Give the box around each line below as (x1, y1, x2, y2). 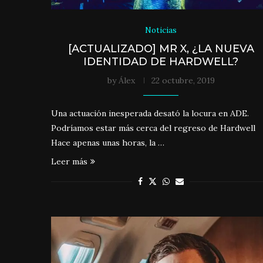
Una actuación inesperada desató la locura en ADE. (51, 107, 249, 119)
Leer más (51, 156, 87, 167)
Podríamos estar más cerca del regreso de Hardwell (51, 122, 255, 133)
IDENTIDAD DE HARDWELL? (83, 55, 239, 68)
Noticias (145, 25, 177, 35)
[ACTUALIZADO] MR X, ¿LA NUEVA (68, 42, 254, 55)
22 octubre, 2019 (151, 75, 215, 86)
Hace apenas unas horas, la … (51, 137, 164, 148)
